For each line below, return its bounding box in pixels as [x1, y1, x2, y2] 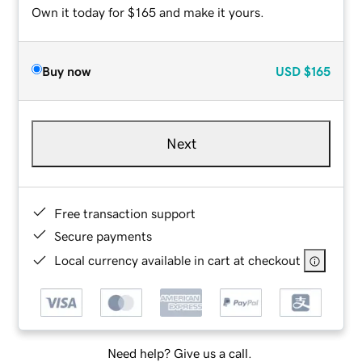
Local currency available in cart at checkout [54, 253, 301, 267]
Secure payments [54, 229, 153, 242]
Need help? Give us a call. [107, 347, 252, 360]
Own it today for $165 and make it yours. [32, 5, 265, 19]
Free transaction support [54, 206, 196, 220]
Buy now [42, 64, 91, 78]
